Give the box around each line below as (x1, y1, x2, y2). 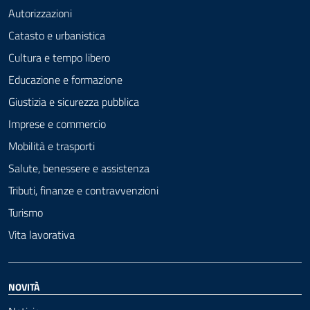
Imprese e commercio (8, 115, 106, 132)
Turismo (8, 203, 43, 221)
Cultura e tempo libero (8, 48, 110, 66)
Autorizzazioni (8, 4, 72, 21)
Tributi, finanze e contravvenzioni (8, 181, 158, 199)
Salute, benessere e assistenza (8, 159, 149, 176)
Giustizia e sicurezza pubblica (8, 93, 139, 110)
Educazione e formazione (8, 71, 122, 88)
